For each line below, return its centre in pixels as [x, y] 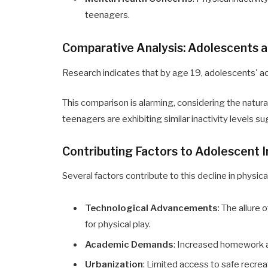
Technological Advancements [152, 208]
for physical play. [118, 225]
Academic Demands [130, 244]
